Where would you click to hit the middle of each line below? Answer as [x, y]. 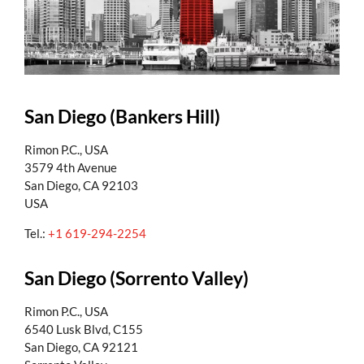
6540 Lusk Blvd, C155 [84, 329]
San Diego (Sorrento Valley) [136, 278]
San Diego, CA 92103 [81, 186]
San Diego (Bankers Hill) [122, 117]
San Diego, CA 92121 [81, 347]
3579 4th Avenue [71, 168]
